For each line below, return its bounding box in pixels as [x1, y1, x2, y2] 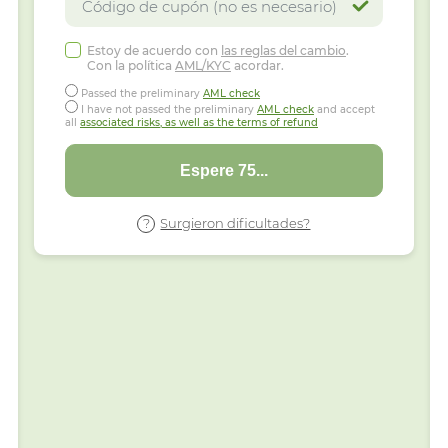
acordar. [230, 58, 284, 73]
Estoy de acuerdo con [86, 43, 221, 58]
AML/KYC [174, 58, 231, 73]
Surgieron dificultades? [160, 215, 311, 231]
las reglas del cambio [220, 43, 346, 58]
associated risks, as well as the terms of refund [79, 116, 318, 129]
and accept [313, 103, 375, 116]
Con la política [86, 58, 175, 73]
